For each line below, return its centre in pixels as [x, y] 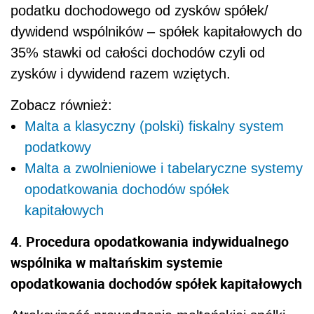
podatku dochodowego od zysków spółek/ [139, 10]
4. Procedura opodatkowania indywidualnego [150, 241]
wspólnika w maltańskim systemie [117, 262]
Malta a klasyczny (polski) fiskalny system [154, 126]
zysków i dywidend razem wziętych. [121, 73]
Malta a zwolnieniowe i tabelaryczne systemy [164, 168]
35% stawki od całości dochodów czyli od [138, 52]
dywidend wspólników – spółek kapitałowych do [156, 31]
